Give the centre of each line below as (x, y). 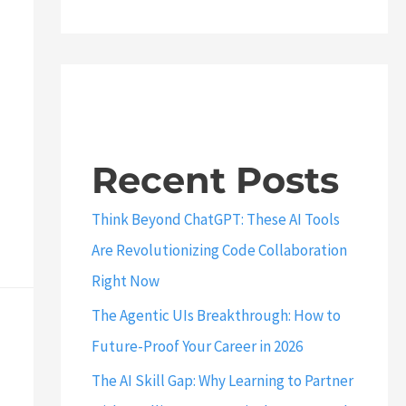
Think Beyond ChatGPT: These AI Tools (215, 219)
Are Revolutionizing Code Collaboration (219, 250)
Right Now (125, 280)
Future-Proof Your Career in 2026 (197, 346)
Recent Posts (215, 179)
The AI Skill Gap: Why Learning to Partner (222, 381)
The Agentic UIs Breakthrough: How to (216, 315)
